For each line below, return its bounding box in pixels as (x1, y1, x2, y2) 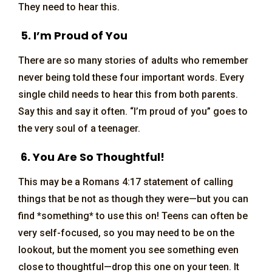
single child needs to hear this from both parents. (18, 88, 238, 100)
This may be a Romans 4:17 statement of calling (18, 175, 233, 188)
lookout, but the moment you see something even (18, 243, 239, 256)
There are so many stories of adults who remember (18, 54, 248, 66)
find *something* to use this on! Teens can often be (18, 209, 248, 222)
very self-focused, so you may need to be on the (18, 226, 234, 239)
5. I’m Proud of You (18, 27, 127, 43)
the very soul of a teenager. (18, 122, 140, 134)
